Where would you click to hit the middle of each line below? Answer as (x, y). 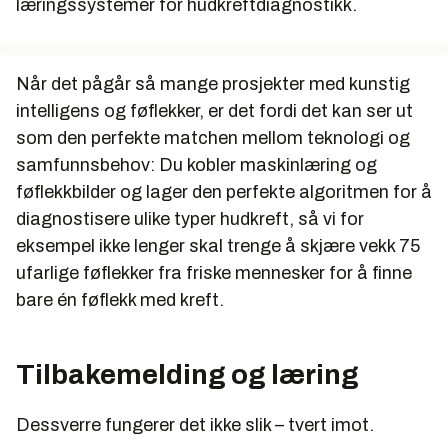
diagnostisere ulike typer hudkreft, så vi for (190, 219)
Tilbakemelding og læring (187, 375)
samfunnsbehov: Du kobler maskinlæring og (198, 165)
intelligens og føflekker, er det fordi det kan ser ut (214, 111)
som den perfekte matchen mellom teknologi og (213, 138)
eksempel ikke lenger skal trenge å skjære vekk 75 (218, 246)
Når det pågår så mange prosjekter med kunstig (213, 84)
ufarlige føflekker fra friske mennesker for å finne (214, 273)
